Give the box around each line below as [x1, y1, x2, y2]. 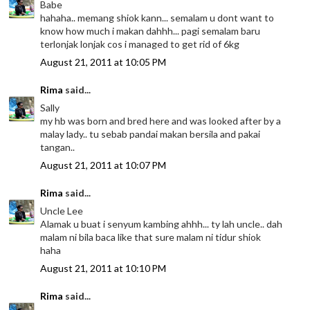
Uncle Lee [40, 205, 84, 217]
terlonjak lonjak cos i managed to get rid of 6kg [40, 38, 240, 51]
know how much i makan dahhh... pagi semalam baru [40, 25, 261, 37]
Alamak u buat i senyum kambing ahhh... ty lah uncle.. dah [40, 218, 283, 230]
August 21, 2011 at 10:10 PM [40, 262, 167, 275]
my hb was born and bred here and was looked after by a [40, 115, 282, 127]
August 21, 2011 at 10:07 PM [40, 159, 167, 172]
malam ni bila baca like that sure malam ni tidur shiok [40, 231, 262, 244]
